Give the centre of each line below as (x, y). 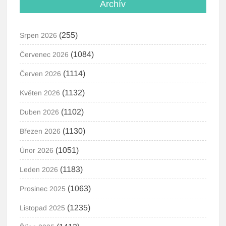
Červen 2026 (41, 74)
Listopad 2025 (43, 208)
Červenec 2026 (44, 54)
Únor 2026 (37, 150)
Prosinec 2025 (43, 189)
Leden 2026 (39, 169)
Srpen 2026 (39, 35)
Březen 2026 (40, 131)
